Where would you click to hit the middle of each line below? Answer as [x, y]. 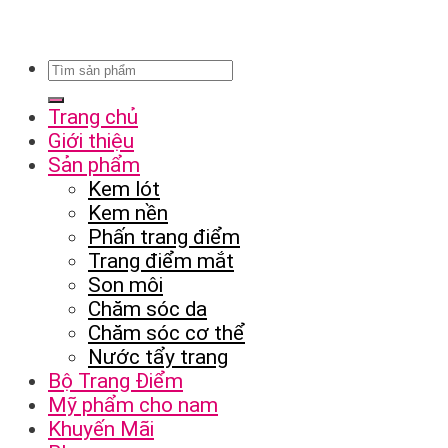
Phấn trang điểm [164, 236]
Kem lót [124, 188]
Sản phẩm [94, 164]
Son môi [125, 284]
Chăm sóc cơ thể [166, 332]
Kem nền [128, 212]
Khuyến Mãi [101, 428]
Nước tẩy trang [158, 356]
